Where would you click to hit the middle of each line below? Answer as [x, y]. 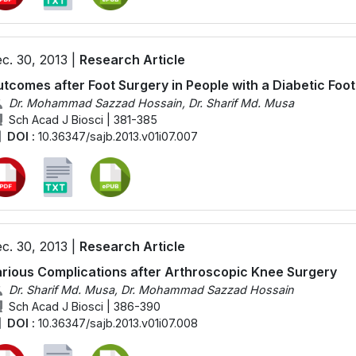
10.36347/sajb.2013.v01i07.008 [118, 323]
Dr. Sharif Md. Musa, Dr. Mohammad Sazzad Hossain [151, 289]
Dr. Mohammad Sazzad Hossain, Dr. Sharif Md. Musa [151, 103]
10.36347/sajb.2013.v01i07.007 [118, 136]
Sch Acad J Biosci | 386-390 [84, 306]
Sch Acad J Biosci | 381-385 [83, 119]
